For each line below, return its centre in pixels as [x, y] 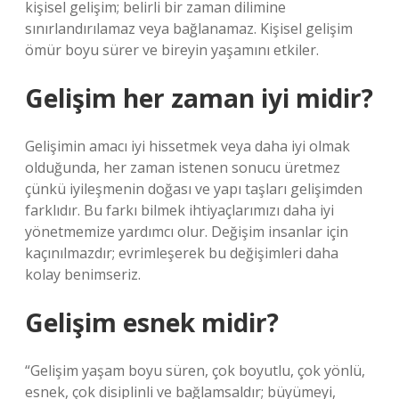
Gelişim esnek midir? [152, 322]
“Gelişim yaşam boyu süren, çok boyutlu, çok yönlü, [195, 370]
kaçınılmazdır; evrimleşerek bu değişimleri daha [182, 253]
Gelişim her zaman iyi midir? [199, 98]
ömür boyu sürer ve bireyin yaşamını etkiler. [172, 50]
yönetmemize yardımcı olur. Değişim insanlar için [187, 232]
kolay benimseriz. [83, 274]
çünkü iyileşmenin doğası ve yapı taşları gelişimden [194, 189]
